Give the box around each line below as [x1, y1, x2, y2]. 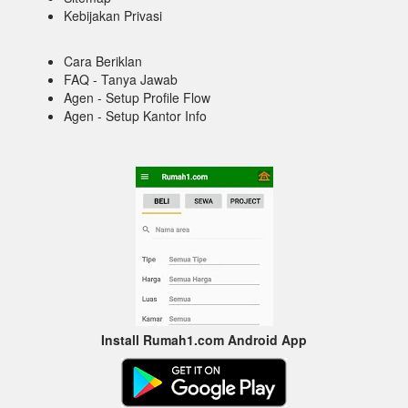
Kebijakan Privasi [64, 6, 162, 25]
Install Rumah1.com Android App [101, 331, 307, 349]
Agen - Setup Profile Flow [64, 88, 210, 107]
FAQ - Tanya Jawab [64, 70, 178, 88]
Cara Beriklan [64, 52, 142, 70]
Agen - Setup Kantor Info [64, 107, 207, 125]
